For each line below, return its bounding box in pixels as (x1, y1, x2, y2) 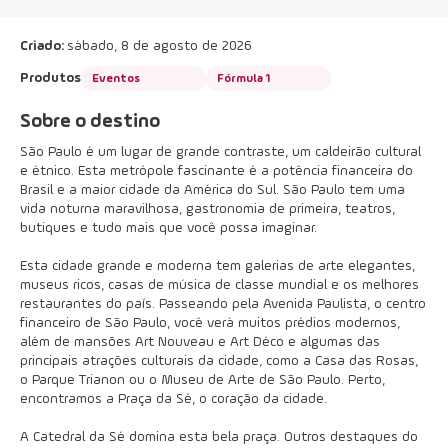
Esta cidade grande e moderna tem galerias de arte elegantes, (20, 259, 415, 273)
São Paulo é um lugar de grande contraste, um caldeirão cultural (20, 145, 421, 159)
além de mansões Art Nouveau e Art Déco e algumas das (20, 335, 380, 349)
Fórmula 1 (217, 72, 270, 85)
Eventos (92, 72, 140, 85)
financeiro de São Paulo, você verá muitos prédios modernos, (20, 316, 400, 330)
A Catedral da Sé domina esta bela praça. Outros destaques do (20, 430, 418, 444)
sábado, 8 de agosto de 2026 (67, 39, 251, 53)
